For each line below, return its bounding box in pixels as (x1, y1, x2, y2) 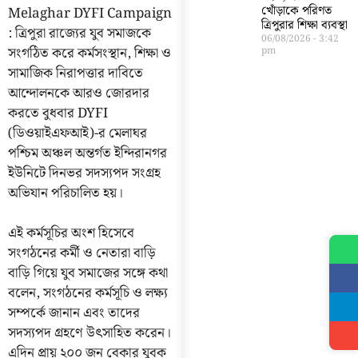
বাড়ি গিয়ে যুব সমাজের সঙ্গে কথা (8, 262, 168, 285)
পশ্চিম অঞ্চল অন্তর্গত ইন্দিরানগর (8, 141, 167, 165)
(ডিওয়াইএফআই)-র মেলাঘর (8, 121, 147, 145)
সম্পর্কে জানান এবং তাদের (8, 302, 140, 325)
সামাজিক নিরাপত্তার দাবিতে (8, 62, 143, 85)
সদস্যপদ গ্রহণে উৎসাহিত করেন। (8, 322, 171, 345)
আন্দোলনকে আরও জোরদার (8, 82, 149, 105)
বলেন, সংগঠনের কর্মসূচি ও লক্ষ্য (8, 282, 168, 305)
